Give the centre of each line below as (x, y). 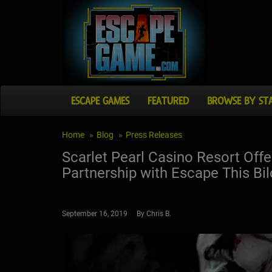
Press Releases (154, 135)
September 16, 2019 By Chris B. (117, 214)
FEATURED (168, 101)
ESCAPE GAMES (100, 101)
